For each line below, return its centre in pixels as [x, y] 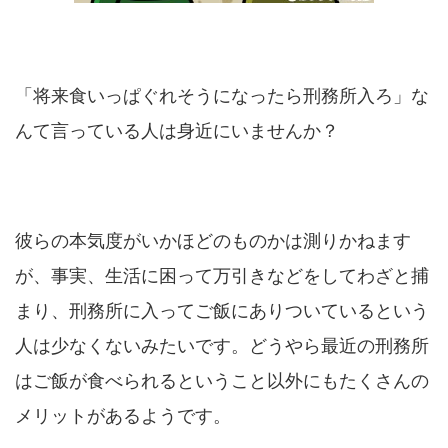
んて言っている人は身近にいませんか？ [177, 131]
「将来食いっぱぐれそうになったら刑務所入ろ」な [222, 96]
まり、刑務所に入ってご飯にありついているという [222, 311]
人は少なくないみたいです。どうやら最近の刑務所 [222, 346]
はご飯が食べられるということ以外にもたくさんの [222, 381]
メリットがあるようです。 [123, 416]
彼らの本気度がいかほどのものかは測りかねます [213, 241]
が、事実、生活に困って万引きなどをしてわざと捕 [222, 276]
